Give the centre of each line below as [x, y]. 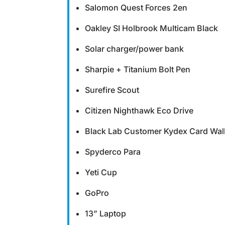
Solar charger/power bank [135, 49]
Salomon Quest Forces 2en [136, 8]
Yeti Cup [101, 172]
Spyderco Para [113, 152]
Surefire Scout [112, 90]
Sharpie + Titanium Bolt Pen [138, 69]
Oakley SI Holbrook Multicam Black [152, 28]
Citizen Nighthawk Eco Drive [139, 110]
